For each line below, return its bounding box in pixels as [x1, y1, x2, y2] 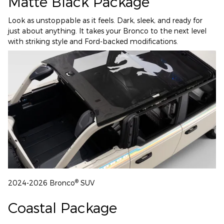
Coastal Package [8, 199, 117, 216]
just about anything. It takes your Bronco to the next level [8, 26, 206, 35]
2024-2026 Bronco [8, 178, 75, 187]
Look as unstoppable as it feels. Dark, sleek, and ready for [8, 16, 202, 25]
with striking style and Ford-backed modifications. [8, 37, 178, 46]
